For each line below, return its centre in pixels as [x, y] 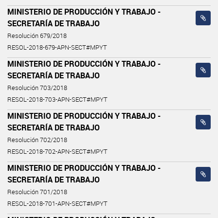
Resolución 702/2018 [37, 140]
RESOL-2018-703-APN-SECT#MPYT [57, 99]
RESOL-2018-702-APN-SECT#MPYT [57, 151]
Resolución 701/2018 [37, 192]
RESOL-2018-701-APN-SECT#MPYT [57, 203]
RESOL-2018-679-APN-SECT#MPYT [57, 47]
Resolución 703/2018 [37, 88]
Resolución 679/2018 [37, 36]
